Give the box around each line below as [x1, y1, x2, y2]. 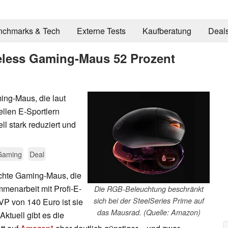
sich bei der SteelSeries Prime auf [93, 195, 204, 206]
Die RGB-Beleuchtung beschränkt [94, 183, 204, 194]
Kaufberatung [142, 25, 191, 37]
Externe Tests [76, 25, 126, 37]
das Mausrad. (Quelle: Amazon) [97, 207, 201, 217]
